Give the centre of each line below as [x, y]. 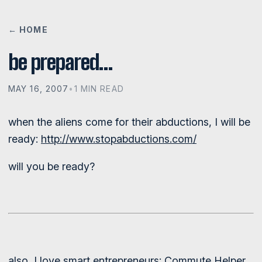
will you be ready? [51, 166]
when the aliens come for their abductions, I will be [129, 122]
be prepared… [61, 62]
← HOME [28, 30]
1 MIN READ [99, 89]
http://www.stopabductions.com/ [119, 139]
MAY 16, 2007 [39, 89]
